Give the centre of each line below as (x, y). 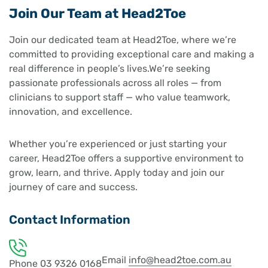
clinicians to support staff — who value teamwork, (120, 97)
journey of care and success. (73, 187)
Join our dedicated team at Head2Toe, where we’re (123, 39)
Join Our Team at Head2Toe (98, 13)
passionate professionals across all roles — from (115, 83)
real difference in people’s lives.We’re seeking (110, 68)
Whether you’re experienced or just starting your (118, 144)
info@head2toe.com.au (180, 260)
